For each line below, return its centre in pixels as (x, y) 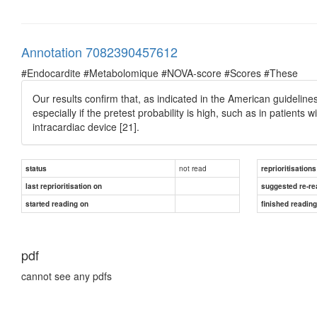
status (36, 168)
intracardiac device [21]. (86, 126)
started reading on (57, 203)
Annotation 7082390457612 (99, 51)
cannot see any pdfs (67, 276)
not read (193, 168)
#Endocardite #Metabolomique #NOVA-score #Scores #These (160, 73)
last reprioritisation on (64, 186)
